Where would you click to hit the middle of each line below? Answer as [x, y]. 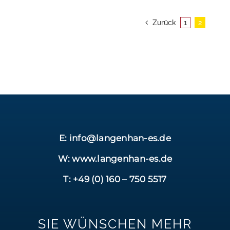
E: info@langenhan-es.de [115, 138]
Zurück [164, 22]
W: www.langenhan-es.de [115, 158]
